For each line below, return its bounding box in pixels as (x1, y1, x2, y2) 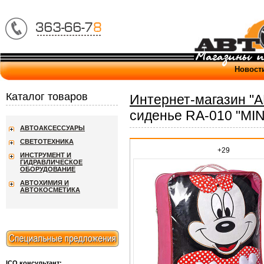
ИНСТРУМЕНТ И (20, 151, 71, 159)
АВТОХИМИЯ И (20, 179, 69, 186)
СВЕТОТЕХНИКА (20, 138, 74, 145)
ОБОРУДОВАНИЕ (20, 166, 75, 173)
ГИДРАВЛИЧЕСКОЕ (20, 159, 82, 166)
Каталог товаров (6, 91, 88, 103)
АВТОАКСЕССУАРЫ (20, 124, 85, 131)
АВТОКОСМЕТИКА (20, 186, 80, 193)
